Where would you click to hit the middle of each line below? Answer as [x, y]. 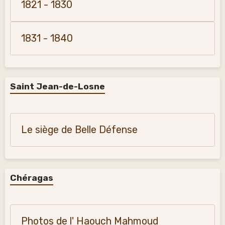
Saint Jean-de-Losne [58, 86]
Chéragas [32, 178]
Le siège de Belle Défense [79, 130]
